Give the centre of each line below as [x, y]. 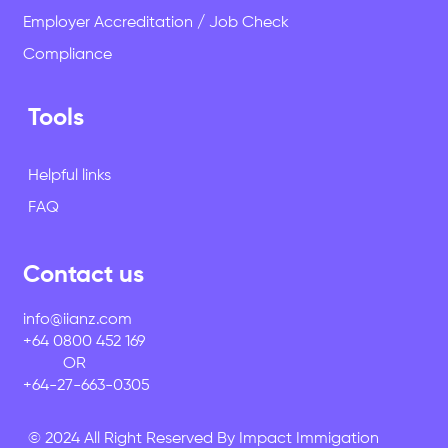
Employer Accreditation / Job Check [156, 23]
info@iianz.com [77, 319]
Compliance [67, 55]
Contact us [83, 274]
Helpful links [70, 176]
